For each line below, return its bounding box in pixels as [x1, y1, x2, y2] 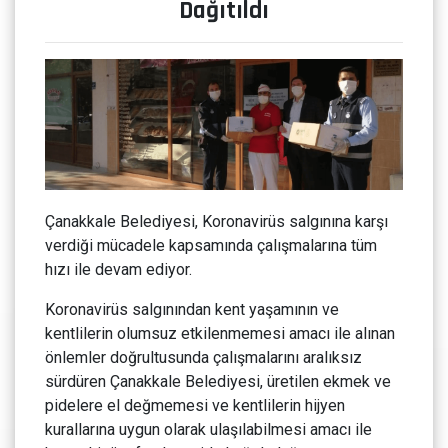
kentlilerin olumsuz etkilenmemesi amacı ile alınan [45, 324, 395, 344]
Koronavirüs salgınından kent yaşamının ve [45, 300, 339, 320]
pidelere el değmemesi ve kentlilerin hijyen [45, 396, 345, 416]
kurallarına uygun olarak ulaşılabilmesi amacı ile [45, 420, 372, 440]
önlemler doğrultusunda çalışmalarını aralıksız [45, 348, 362, 368]
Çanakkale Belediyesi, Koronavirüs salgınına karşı [45, 212, 388, 232]
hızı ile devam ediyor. [45, 260, 192, 280]
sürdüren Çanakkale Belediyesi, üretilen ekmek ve [45, 372, 391, 392]
